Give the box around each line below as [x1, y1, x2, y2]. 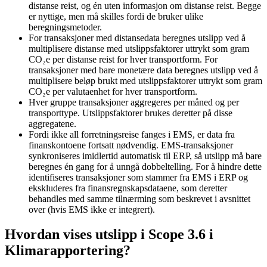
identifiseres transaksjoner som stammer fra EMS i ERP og [29, 172, 248, 182]
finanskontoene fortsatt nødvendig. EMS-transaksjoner [29, 139, 233, 150]
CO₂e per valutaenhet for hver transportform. [29, 86, 197, 97]
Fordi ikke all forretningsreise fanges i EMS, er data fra [29, 129, 235, 139]
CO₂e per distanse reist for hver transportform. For [29, 54, 218, 64]
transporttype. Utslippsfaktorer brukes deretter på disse [29, 107, 232, 118]
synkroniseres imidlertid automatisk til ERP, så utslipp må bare [29, 150, 262, 161]
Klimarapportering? [5, 243, 131, 259]
